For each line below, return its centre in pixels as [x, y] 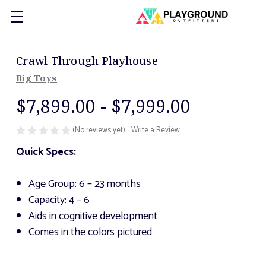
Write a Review [156, 131]
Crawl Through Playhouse [87, 61]
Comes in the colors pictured [90, 232]
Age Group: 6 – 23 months [84, 184]
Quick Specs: [46, 152]
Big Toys [37, 78]
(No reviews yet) [99, 130]
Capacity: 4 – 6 [59, 200]
